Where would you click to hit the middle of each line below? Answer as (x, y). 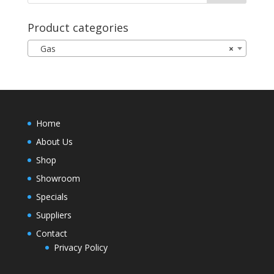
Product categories (78, 28)
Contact (51, 234)
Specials (52, 197)
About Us (54, 142)
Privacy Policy (80, 248)
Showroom (58, 179)
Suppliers (54, 215)
